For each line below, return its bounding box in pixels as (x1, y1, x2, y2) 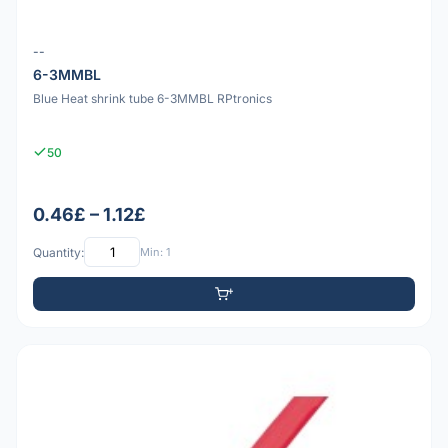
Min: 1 (140, 244, 170, 259)
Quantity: (33, 244, 84, 260)
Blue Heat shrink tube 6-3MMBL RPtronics (33, 90, 272, 106)
